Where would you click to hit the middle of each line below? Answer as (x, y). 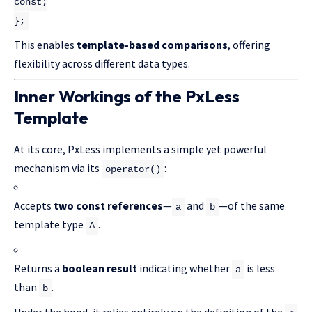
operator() (133, 169)
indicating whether (185, 268)
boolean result (100, 268)
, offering (249, 44)
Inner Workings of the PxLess (127, 96)
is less (260, 268)
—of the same (252, 205)
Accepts (34, 205)
